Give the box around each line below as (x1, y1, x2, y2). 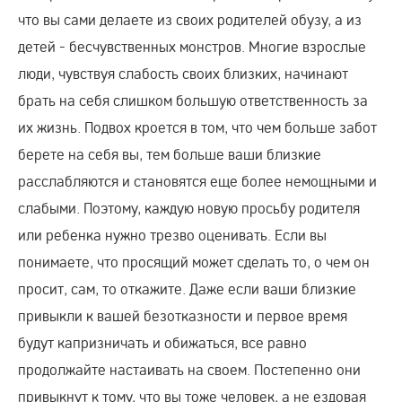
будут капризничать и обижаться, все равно (18, 333, 307, 352)
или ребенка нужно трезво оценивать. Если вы (18, 225, 327, 244)
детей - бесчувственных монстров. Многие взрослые (18, 37, 366, 56)
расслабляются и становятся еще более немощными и (18, 171, 377, 190)
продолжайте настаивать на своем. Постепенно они (18, 360, 361, 379)
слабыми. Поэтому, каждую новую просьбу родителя (18, 198, 360, 217)
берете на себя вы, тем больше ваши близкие (18, 144, 321, 163)
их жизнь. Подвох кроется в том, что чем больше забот (18, 118, 377, 136)
